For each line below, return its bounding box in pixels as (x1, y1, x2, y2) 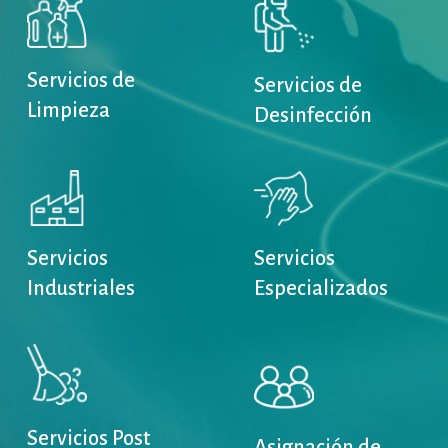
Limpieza (26, 98, 110, 121)
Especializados (253, 277, 388, 300)
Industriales (26, 277, 135, 300)
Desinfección (253, 103, 372, 126)
